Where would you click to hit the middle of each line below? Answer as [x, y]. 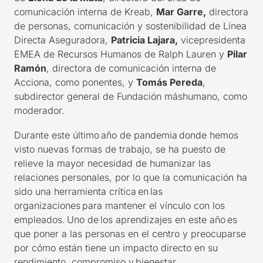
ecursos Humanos [102, 54]
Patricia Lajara [143, 40]
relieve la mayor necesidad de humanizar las [112, 163]
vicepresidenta [213, 40]
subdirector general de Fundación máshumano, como [131, 96]
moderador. [39, 110]
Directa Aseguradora [60, 40]
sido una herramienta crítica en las [88, 191]
